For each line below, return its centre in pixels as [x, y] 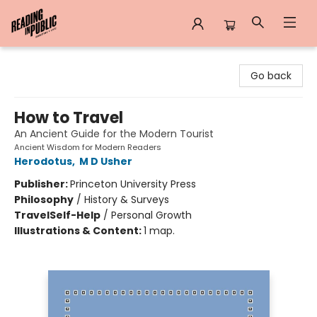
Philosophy [44, 200]
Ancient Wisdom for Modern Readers [88, 147]
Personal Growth [151, 215]
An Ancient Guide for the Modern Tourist [114, 134]
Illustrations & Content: [79, 231]
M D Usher [106, 161]
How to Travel [69, 118]
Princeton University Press [133, 184]
